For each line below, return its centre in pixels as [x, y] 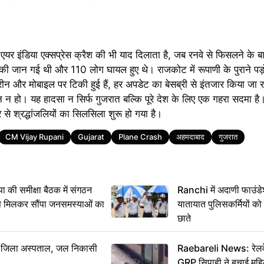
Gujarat [91, 137]
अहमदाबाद [190, 137]
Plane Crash [140, 137]
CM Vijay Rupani [34, 137]
